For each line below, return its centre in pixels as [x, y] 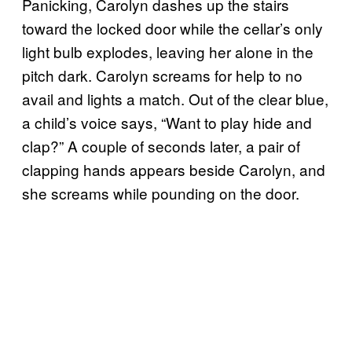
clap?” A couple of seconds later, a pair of [161, 145]
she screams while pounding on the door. [161, 192]
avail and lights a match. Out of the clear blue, [175, 98]
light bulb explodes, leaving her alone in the [168, 51]
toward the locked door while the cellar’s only [172, 27]
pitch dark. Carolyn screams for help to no [162, 75]
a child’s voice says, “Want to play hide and [167, 122]
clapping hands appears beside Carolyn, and [174, 169]
